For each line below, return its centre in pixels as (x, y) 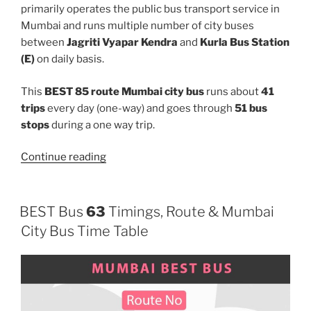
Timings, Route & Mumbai (190, 211)
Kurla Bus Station (245, 43)
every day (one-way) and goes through (140, 108)
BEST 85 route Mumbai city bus (124, 91)
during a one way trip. (102, 125)
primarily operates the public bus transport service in (150, 9)
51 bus (251, 108)
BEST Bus (53, 211)
